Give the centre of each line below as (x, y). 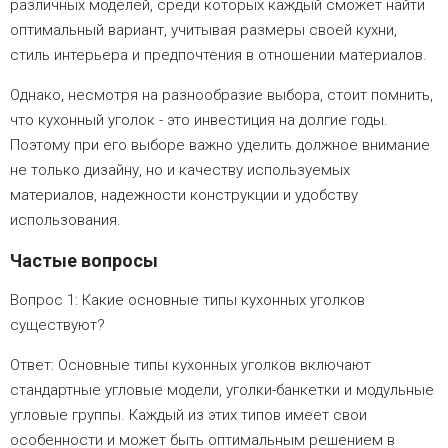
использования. (65, 219)
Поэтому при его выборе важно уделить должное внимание (220, 144)
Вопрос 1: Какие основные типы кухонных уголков (187, 299)
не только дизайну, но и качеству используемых (180, 169)
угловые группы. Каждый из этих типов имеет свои (188, 414)
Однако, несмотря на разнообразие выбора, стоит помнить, (221, 94)
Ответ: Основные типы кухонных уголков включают (190, 364)
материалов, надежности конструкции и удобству (184, 194)
